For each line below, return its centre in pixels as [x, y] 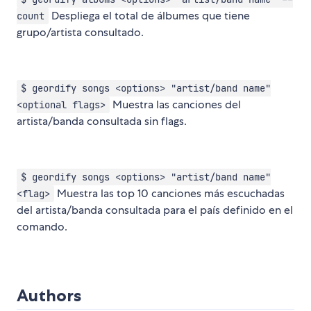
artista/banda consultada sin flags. [102, 121]
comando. [42, 227]
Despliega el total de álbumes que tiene [149, 16]
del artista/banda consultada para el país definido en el [155, 210]
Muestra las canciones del [175, 105]
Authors [49, 296]
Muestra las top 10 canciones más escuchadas [169, 194]
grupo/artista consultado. [80, 33]
